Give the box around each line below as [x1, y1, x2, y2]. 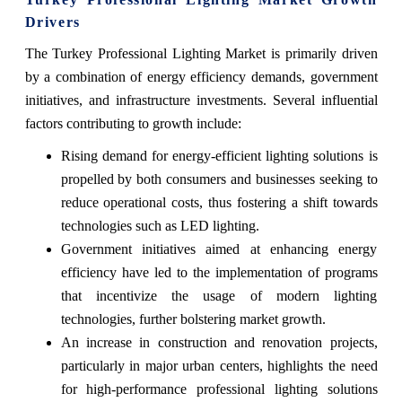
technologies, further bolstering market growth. [60, 311, 326, 328]
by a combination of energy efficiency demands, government [24, 69, 378, 85]
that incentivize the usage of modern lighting [60, 288, 378, 304]
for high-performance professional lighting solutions [60, 381, 378, 398]
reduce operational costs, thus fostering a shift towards [60, 195, 378, 211]
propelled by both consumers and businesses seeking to [60, 171, 378, 188]
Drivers [24, 14, 81, 31]
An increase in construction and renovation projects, [60, 335, 378, 351]
